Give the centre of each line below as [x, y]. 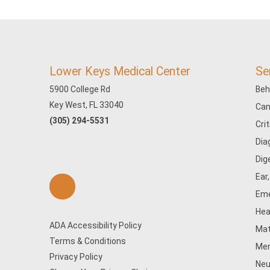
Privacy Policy [76, 257]
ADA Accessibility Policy [96, 225]
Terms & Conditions [88, 241]
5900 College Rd [80, 89]
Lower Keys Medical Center [120, 71]
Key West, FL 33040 [86, 105]
